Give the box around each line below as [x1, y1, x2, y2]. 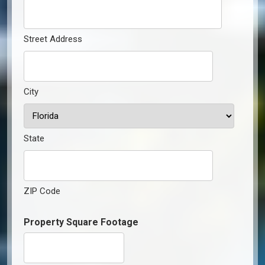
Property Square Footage [24, 216, 138, 228]
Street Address [24, 33, 82, 44]
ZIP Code [24, 185, 60, 196]
